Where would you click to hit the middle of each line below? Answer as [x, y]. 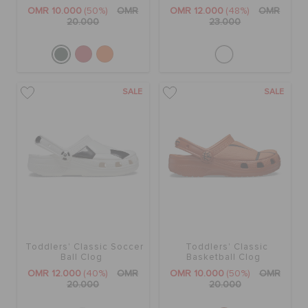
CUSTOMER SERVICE [65, 51]
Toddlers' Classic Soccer [85, 247]
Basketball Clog [223, 258]
